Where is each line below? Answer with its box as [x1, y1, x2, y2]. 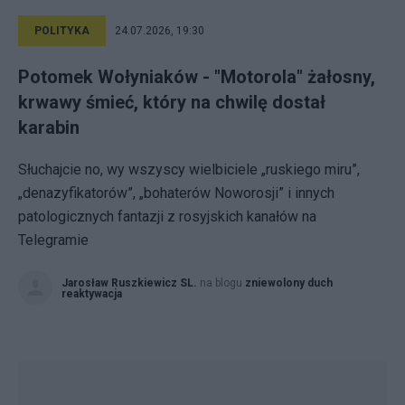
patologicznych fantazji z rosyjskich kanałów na [18, 208, 316, 225]
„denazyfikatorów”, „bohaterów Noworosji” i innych [18, 184, 334, 202]
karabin [18, 117, 80, 138]
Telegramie [18, 231, 89, 249]
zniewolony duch [245, 277, 333, 289]
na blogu [200, 277, 245, 289]
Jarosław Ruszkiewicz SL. [61, 277, 197, 289]
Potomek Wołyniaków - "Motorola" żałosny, [18, 66, 375, 88]
